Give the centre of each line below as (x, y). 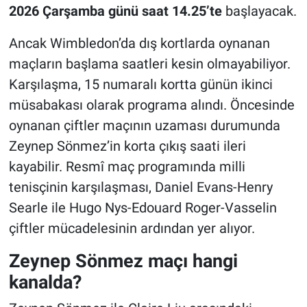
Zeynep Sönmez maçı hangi (123, 260)
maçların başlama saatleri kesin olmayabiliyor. (149, 63)
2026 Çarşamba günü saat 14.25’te (115, 11)
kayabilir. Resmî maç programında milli (127, 166)
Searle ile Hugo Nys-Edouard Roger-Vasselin (143, 207)
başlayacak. (259, 11)
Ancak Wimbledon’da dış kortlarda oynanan (139, 43)
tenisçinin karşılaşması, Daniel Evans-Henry (140, 187)
